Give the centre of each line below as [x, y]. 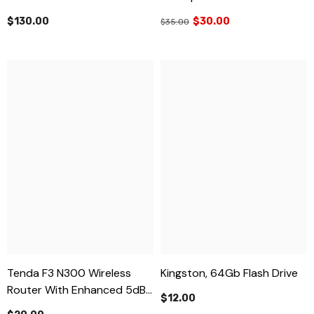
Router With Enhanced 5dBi [77, 289]
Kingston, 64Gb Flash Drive [229, 273]
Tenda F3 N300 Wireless [69, 273]
